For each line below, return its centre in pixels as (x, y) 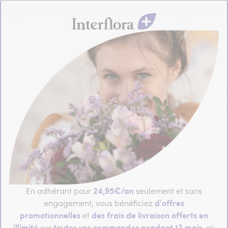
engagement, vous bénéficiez (99, 203)
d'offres (169, 203)
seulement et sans (168, 191)
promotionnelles (50, 215)
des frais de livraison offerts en (150, 215)
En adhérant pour (60, 191)
